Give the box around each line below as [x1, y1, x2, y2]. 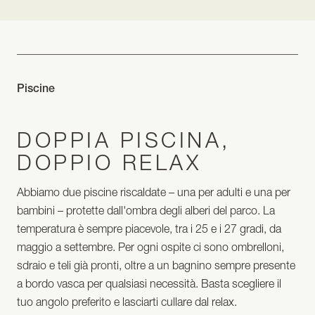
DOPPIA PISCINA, [17, 127, 231, 154]
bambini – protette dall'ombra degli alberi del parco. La [17, 203, 275, 218]
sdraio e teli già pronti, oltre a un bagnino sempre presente [17, 258, 295, 273]
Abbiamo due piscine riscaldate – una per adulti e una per [17, 185, 290, 200]
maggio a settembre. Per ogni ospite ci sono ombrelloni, [17, 240, 284, 255]
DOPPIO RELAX [17, 150, 201, 176]
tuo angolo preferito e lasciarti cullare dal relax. [17, 295, 237, 309]
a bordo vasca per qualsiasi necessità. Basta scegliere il [17, 276, 281, 291]
